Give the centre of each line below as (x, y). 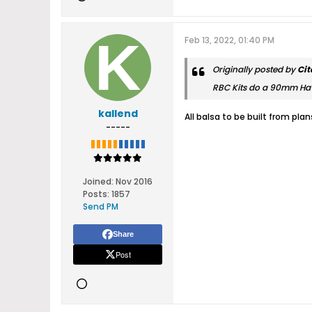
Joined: (98, 181)
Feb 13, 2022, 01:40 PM (229, 40)
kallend (118, 114)
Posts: (96, 194)
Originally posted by (255, 69)
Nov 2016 (134, 181)
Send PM (101, 206)
